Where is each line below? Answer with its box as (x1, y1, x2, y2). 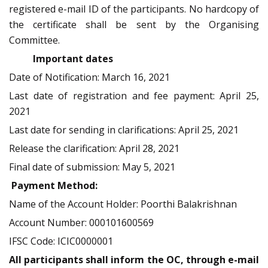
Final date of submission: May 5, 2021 (9, 160, 175, 174)
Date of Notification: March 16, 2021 (9, 71, 170, 84)
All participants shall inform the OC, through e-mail (9, 253, 259, 267)
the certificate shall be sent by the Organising (9, 18, 259, 32)
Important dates (9, 52, 113, 66)
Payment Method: (11, 179, 98, 193)
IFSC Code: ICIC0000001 (9, 234, 113, 248)
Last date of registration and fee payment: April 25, (9, 89, 259, 103)
